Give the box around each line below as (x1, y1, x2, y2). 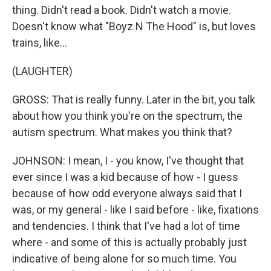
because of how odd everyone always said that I (12, 187, 242, 200)
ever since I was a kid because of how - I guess (12, 171, 238, 183)
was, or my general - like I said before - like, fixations (12, 203, 259, 216)
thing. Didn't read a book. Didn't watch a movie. (12, 4, 231, 16)
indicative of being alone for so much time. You (12, 252, 237, 265)
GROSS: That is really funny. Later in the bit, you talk (12, 93, 255, 106)
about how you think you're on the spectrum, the (12, 109, 243, 122)
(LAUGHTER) (12, 65, 73, 77)
